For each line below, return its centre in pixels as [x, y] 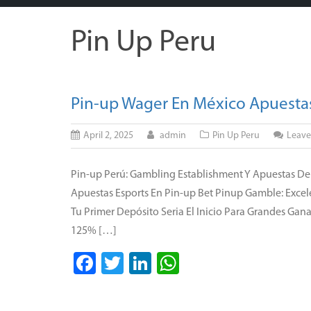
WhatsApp [228, 263]
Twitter [156, 263]
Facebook [141, 263]
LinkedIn [191, 263]
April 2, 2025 [108, 136]
